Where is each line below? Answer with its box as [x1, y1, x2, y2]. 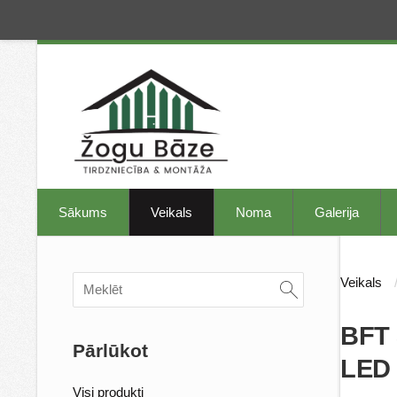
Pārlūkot [73, 339, 148, 361]
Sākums [58, 204, 107, 220]
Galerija [315, 204, 359, 220]
